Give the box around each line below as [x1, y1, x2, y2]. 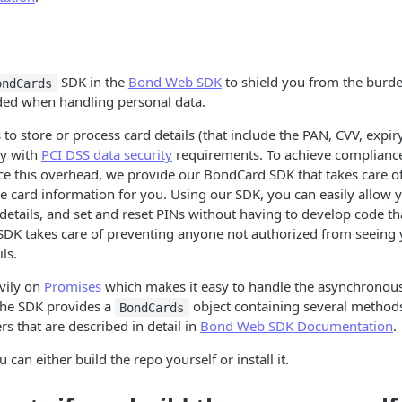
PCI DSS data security [41, 145, 172, 164]
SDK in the [57, 73, 128, 92]
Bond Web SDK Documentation [200, 317, 393, 336]
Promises [44, 277, 101, 296]
